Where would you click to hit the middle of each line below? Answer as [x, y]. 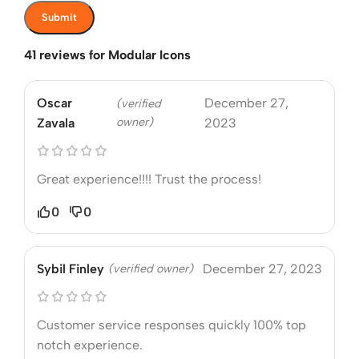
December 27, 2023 [262, 268]
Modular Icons [149, 54]
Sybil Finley [71, 268]
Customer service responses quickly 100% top [171, 325]
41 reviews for [66, 54]
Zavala [56, 123]
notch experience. [90, 345]
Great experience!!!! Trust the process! [149, 179]
